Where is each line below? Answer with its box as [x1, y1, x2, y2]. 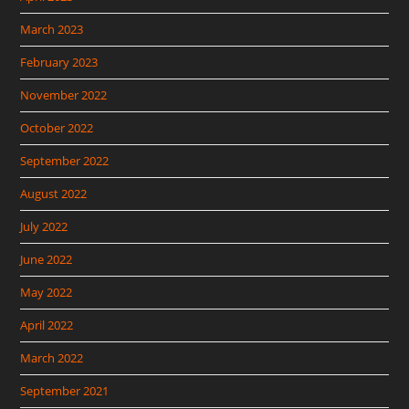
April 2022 [20, 317, 74, 333]
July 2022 [20, 218, 68, 235]
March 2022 [20, 350, 84, 366]
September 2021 [20, 383, 110, 399]
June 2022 [20, 251, 73, 267]
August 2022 [20, 185, 88, 202]
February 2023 [20, 54, 99, 70]
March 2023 [20, 21, 84, 37]
